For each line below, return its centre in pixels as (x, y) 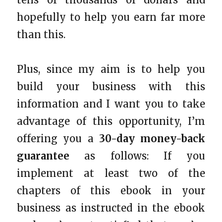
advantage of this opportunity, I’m (111, 121)
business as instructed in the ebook (111, 208)
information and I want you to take (111, 104)
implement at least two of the (111, 173)
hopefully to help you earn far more (111, 17)
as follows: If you (137, 156)
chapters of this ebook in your (111, 191)
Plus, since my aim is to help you (111, 69)
